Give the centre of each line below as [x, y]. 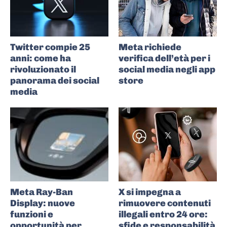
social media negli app [167, 70]
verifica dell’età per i [164, 59]
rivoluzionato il [43, 70]
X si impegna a [150, 192]
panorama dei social [55, 81]
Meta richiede [150, 47]
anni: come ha [41, 59]
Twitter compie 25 [50, 47]
